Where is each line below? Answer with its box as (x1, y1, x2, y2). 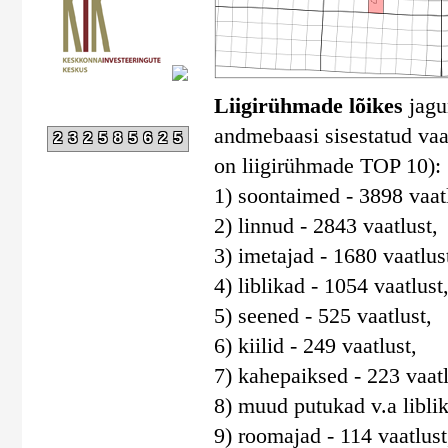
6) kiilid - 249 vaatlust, (213, 333, 417, 358)
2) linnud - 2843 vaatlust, (213, 213, 438, 238)
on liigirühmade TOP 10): (213, 153, 441, 178)
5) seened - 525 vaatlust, (213, 303, 432, 328)
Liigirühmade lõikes (213, 93, 403, 118)
